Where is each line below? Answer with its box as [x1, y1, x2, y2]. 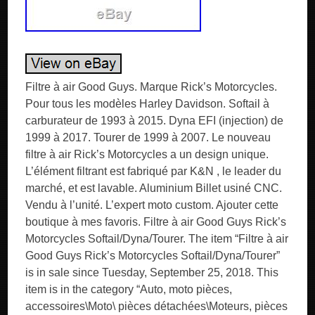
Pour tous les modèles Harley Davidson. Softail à [25, 98, 270, 110]
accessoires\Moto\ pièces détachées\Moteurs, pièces [25, 300, 288, 312]
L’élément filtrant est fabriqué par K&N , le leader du [25, 165, 282, 177]
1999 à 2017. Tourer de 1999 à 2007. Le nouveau [25, 131, 271, 143]
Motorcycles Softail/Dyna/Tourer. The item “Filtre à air [25, 233, 289, 245]
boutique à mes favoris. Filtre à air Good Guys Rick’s [25, 216, 287, 228]
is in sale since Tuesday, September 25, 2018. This [25, 266, 279, 278]
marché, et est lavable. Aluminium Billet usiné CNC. [25, 182, 283, 194]
